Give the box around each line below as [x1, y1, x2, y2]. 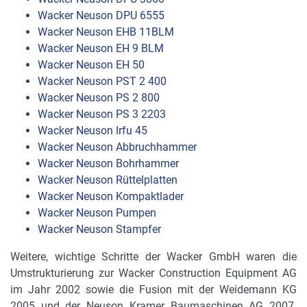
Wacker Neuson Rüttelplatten [38, 173, 177, 187]
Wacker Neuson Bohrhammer [38, 157, 179, 171]
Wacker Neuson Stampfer [38, 223, 161, 236]
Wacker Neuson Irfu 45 [38, 124, 147, 138]
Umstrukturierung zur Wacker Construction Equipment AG [10, 267, 297, 280]
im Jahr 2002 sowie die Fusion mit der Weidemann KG [10, 283, 297, 297]
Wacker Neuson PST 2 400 [38, 75, 167, 88]
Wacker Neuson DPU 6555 [38, 9, 164, 23]
